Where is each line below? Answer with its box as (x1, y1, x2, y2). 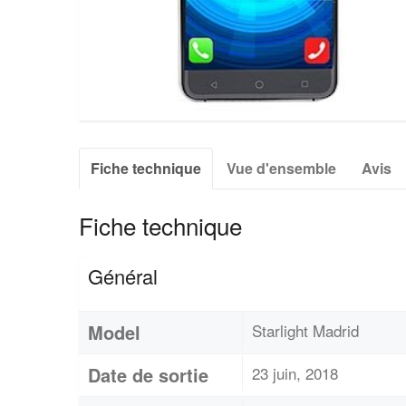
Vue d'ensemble (227, 157, 336, 179)
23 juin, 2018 (252, 361, 338, 384)
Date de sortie (88, 361, 208, 388)
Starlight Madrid (252, 318, 359, 342)
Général (88, 261, 158, 290)
